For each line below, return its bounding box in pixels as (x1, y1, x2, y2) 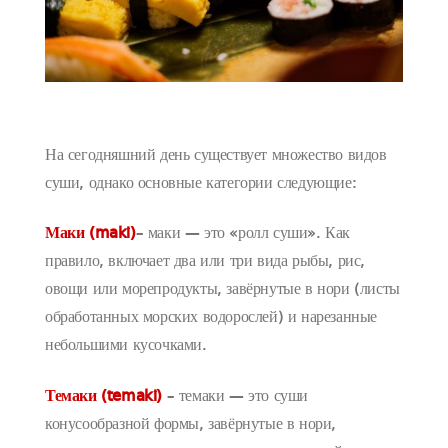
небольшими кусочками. (45, 338, 207, 355)
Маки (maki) (45, 226, 136, 243)
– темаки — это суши (162, 388, 308, 405)
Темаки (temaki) (45, 388, 162, 405)
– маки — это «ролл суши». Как (135, 226, 351, 243)
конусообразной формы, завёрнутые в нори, (45, 416, 337, 433)
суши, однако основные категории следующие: (45, 176, 357, 192)
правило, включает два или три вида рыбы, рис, (45, 254, 366, 271)
